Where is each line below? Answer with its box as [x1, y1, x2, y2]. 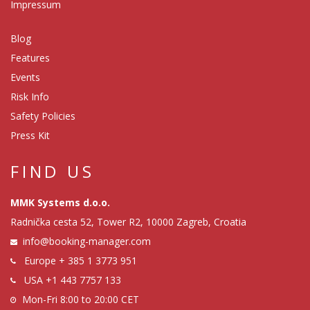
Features [10, 51, 50, 64]
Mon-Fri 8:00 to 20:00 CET [22, 292, 139, 306]
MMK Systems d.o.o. [10, 195, 110, 209]
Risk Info [10, 89, 49, 103]
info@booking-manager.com [23, 234, 151, 248]
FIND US [10, 159, 95, 183]
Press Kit [10, 128, 50, 142]
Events [10, 70, 40, 84]
